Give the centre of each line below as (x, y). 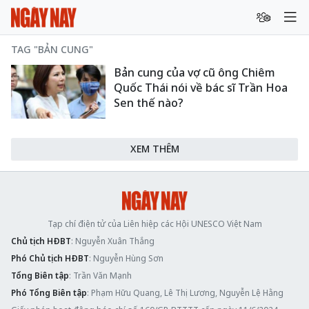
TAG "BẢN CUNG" (52, 49)
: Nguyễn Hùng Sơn (126, 258)
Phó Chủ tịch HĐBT (50, 258)
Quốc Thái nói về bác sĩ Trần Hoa (201, 88)
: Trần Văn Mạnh (100, 275)
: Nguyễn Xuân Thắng (113, 241)
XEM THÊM (154, 148)
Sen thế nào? (149, 103)
